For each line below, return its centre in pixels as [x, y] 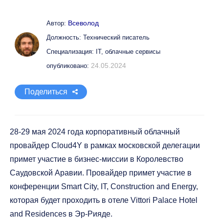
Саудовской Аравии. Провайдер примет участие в [101, 173]
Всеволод [83, 23]
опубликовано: [69, 66]
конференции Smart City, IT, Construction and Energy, [104, 186]
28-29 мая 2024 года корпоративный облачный [95, 132]
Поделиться [46, 92]
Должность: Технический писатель [98, 37]
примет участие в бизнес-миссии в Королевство [97, 159]
